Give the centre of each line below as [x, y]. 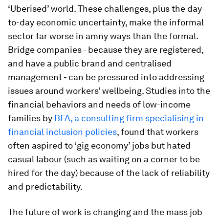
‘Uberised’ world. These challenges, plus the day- [107, 9]
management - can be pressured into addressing [106, 77]
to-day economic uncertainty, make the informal [106, 22]
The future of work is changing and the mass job [105, 212]
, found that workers [158, 132]
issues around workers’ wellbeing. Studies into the [109, 91]
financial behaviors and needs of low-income [99, 104]
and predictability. [45, 186]
